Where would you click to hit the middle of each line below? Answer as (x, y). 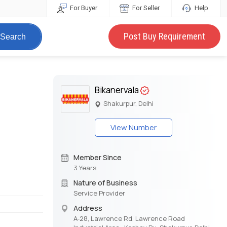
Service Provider (99, 193)
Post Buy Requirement (164, 36)
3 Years (85, 168)
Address (88, 208)
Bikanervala (117, 90)
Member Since (97, 158)
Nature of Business (105, 183)
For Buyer (83, 8)
